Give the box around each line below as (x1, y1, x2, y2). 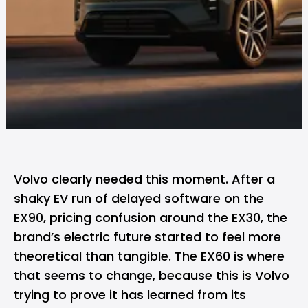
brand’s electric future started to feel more (14, 228, 281, 245)
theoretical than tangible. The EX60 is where (14, 247, 285, 265)
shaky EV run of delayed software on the (14, 190, 264, 207)
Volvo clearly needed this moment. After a (14, 170, 275, 188)
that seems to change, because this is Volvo (14, 267, 289, 284)
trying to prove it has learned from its (14, 286, 246, 303)
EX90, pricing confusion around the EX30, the (14, 209, 287, 226)
